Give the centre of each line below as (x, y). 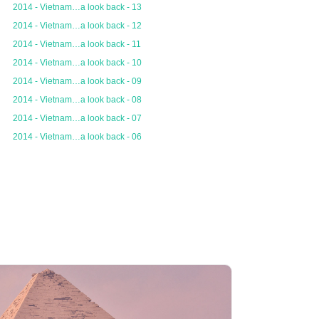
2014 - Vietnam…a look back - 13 (77, 7)
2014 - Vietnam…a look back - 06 (77, 137)
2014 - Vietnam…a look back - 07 (77, 118)
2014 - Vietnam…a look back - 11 (77, 44)
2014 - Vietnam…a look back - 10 (77, 63)
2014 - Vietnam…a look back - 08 (77, 100)
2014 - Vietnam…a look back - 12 (77, 26)
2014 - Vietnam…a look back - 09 (77, 81)
